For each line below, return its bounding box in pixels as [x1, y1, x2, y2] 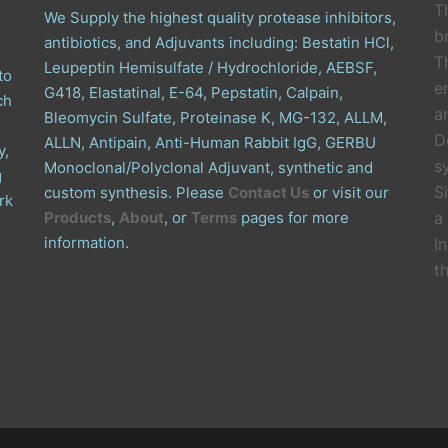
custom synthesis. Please [44, 183, 228, 202]
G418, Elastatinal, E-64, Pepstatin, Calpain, [44, 83, 343, 102]
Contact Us [228, 183, 309, 202]
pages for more [237, 208, 349, 227]
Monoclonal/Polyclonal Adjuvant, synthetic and [44, 158, 373, 177]
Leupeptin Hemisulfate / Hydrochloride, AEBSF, [44, 58, 377, 77]
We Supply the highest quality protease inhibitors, [44, 8, 396, 27]
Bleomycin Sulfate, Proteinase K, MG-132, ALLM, [44, 108, 387, 127]
